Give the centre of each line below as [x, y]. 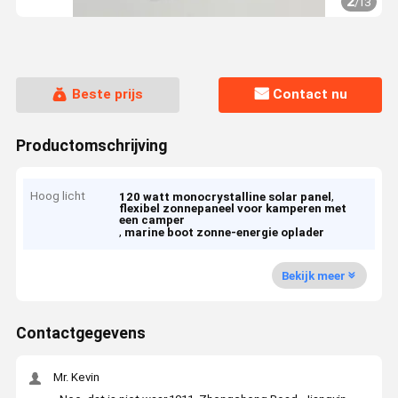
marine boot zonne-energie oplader [225, 233]
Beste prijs [107, 95]
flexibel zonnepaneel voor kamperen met [233, 209]
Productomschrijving [91, 145]
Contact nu [310, 95]
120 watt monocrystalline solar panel [226, 197]
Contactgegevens [80, 334]
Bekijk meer [313, 275]
